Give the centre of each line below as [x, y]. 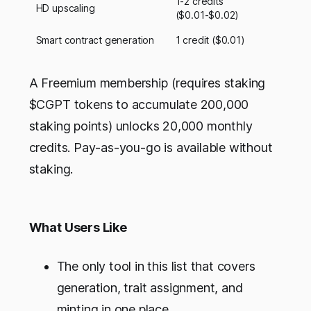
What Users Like [78, 228]
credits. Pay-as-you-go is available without [151, 148]
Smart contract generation [95, 40]
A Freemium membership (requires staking [147, 83]
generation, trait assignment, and [150, 288]
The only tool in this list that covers [156, 267]
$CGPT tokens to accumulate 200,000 [139, 105]
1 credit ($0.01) [210, 40]
